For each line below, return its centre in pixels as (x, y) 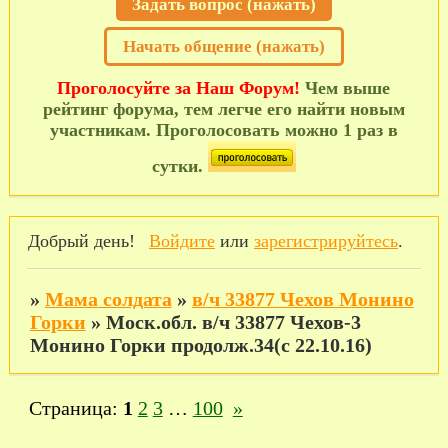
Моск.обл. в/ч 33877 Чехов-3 (233, 322)
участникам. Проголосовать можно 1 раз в (223, 129)
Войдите (181, 241)
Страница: (75, 407)
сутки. (179, 165)
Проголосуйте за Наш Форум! (179, 87)
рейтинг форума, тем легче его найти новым (223, 108)
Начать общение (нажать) (223, 46)
